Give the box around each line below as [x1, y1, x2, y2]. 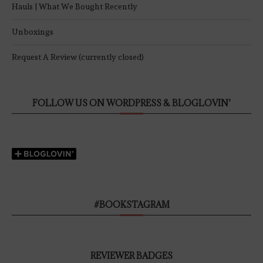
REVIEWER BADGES [90, 250, 173, 262]
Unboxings [12, 27, 53, 37]
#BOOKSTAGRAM [93, 199, 170, 211]
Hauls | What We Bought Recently [12, 2, 137, 12]
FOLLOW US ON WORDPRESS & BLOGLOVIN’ [32, 97, 231, 109]
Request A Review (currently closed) [12, 52, 144, 62]
